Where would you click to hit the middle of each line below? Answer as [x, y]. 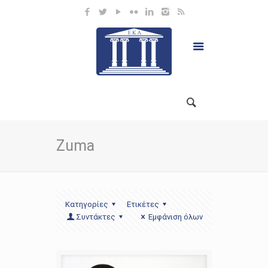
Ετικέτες [143, 204]
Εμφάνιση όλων [176, 217]
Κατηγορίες [87, 204]
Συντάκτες [96, 217]
